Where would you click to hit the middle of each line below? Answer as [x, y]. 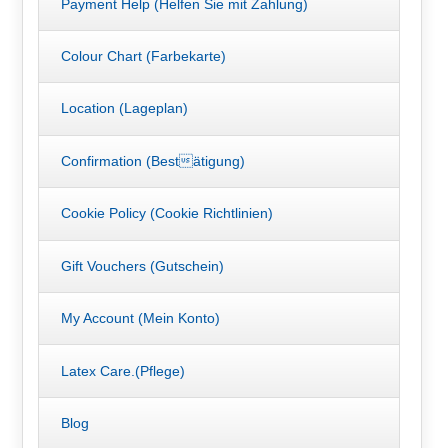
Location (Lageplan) [124, 108]
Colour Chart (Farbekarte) [143, 55]
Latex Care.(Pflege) [122, 370]
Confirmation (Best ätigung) [152, 160]
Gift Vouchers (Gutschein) [142, 265]
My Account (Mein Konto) [140, 318]
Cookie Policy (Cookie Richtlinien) [166, 213]
